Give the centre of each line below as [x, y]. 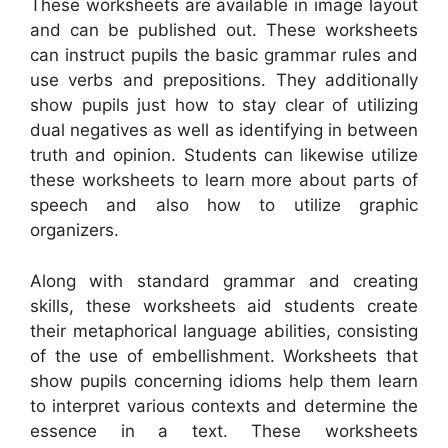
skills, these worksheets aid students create [224, 305]
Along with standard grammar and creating [224, 280]
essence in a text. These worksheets [224, 430]
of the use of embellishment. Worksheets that [224, 355]
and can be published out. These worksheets [224, 30]
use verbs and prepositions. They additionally [224, 80]
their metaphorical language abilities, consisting [224, 330]
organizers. [74, 230]
